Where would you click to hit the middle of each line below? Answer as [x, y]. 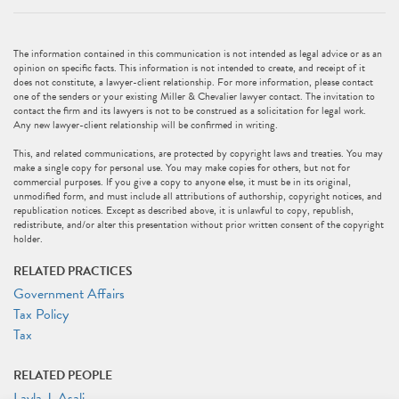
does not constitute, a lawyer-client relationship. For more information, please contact [193, 82]
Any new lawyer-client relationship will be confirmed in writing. [146, 125]
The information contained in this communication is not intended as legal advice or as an [198, 53]
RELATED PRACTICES [73, 271]
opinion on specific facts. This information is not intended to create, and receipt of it [189, 68]
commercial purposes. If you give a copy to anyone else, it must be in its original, [182, 182]
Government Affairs [69, 294]
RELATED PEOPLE [63, 375]
